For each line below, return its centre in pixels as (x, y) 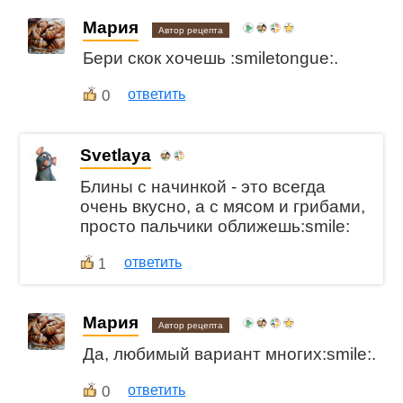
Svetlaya (116, 156)
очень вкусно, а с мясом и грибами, (223, 206)
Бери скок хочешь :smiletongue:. (211, 58)
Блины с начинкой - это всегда (203, 187)
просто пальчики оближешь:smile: (215, 226)
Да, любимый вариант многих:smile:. (230, 354)
